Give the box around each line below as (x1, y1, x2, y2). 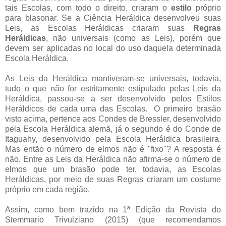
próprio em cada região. (5, 185, 90, 194)
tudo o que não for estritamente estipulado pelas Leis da (5, 84, 221, 93)
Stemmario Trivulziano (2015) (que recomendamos (5, 215, 221, 224)
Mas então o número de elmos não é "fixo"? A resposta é (5, 144, 221, 153)
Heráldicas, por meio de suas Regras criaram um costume (5, 175, 221, 184)
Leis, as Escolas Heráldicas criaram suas (5, 23, 193, 32)
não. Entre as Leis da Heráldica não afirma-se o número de (5, 154, 221, 163)
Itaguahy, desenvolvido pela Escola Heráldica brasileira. (5, 134, 221, 143)
